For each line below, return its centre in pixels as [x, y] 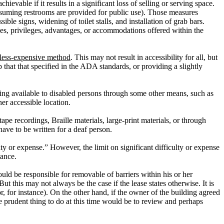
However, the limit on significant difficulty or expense [134, 147]
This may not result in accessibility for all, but [145, 57]
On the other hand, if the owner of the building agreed [134, 192]
